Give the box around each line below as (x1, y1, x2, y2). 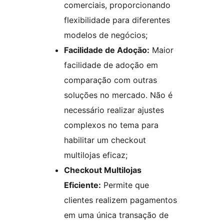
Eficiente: (64, 180, 101, 190)
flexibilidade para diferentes (64, 15, 170, 25)
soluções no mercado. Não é (64, 90, 172, 100)
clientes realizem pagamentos (64, 195, 177, 205)
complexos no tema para (64, 120, 158, 130)
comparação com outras (64, 75, 157, 85)
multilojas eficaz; (64, 150, 127, 160)
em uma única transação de (64, 210, 168, 220)
